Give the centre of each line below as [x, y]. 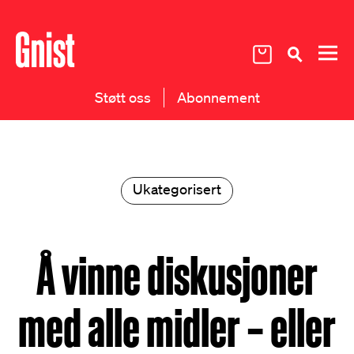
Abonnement [218, 97]
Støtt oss [122, 97]
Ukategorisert [177, 189]
